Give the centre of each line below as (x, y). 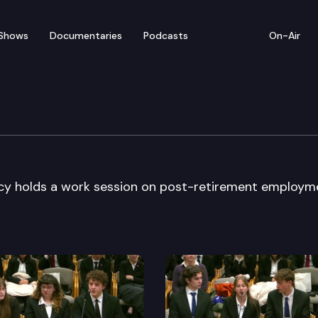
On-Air (285, 35)
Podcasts (166, 35)
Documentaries (86, 35)
